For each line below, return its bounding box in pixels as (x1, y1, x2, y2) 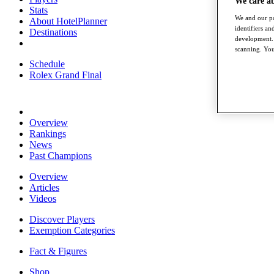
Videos (29, 193, 56, 204)
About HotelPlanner (29, 16, 107, 26)
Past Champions (29, 150, 92, 161)
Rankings (29, 128, 66, 139)
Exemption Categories (29, 225, 115, 235)
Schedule (29, 59, 65, 69)
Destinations (29, 27, 77, 37)
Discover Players (29, 214, 95, 224)
